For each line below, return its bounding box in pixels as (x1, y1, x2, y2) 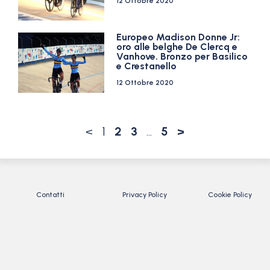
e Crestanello (116, 60, 177, 72)
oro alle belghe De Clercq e (116, 41, 238, 52)
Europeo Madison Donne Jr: (116, 31, 240, 43)
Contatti (36, 190, 64, 199)
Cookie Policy (208, 190, 253, 199)
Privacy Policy (122, 190, 167, 199)
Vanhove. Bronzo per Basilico (116, 51, 248, 62)
